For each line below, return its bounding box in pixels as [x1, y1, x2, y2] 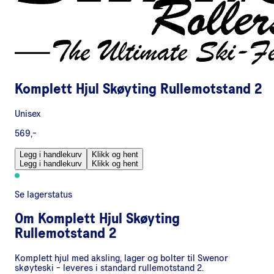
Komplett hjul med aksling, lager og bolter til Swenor [15, 253, 228, 263]
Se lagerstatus [15, 189, 72, 199]
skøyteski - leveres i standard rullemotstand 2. [15, 262, 204, 273]
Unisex [15, 108, 41, 119]
